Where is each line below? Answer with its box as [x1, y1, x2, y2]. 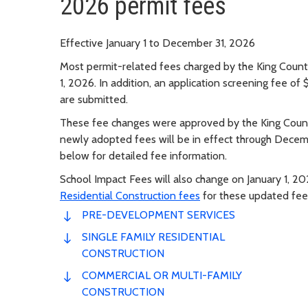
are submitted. [60, 92, 128, 106]
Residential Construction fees [60, 188, 200, 202]
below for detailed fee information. [60, 148, 227, 162]
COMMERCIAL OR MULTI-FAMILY [82, 268, 242, 282]
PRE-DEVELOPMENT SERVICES [82, 208, 235, 221]
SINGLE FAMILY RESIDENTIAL [82, 230, 225, 243]
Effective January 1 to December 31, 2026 [60, 36, 255, 49]
